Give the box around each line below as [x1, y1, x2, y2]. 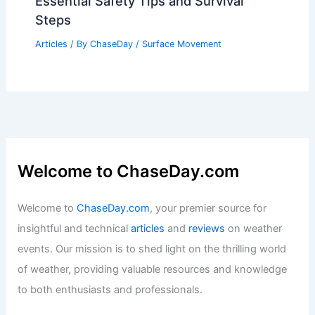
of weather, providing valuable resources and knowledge [18, 262, 288, 276]
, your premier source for [150, 201, 267, 214]
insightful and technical [18, 221, 131, 235]
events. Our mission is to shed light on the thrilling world [18, 242, 287, 255]
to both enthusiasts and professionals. [18, 283, 203, 296]
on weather [225, 221, 283, 235]
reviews [188, 221, 226, 235]
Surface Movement [141, 38, 221, 49]
